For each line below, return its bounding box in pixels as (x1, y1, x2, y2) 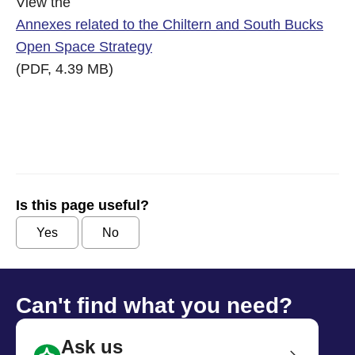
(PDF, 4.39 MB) (16, 61, 113, 77)
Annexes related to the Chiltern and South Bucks (16, 17, 323, 32)
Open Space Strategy (16, 39, 152, 55)
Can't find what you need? (16, 293, 292, 318)
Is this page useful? (16, 197, 149, 213)
